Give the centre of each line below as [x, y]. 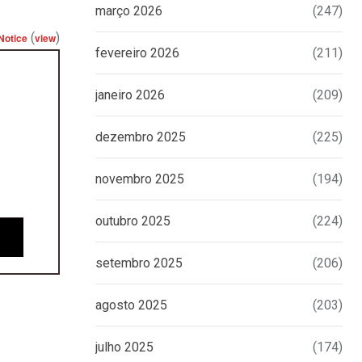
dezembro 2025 [141, 137]
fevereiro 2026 [137, 53]
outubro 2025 [133, 221]
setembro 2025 [139, 263]
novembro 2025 [140, 179]
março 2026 [129, 11]
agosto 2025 [131, 305]
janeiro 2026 [130, 95]
